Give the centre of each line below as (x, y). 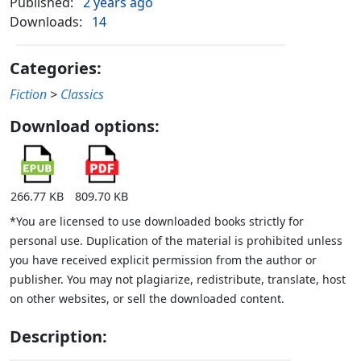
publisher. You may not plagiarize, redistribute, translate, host (178, 280)
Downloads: (46, 22)
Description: (58, 337)
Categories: (56, 68)
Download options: (85, 127)
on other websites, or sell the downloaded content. (147, 299)
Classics (82, 95)
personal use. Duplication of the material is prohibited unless (176, 241)
